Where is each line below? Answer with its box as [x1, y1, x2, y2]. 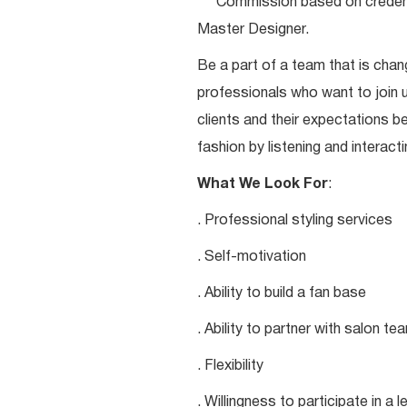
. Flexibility [197, 360, 263, 372]
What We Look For [197, 178, 328, 191]
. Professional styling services [197, 214, 392, 227]
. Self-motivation [197, 251, 306, 263]
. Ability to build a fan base [197, 287, 366, 300]
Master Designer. [197, 24, 309, 36]
